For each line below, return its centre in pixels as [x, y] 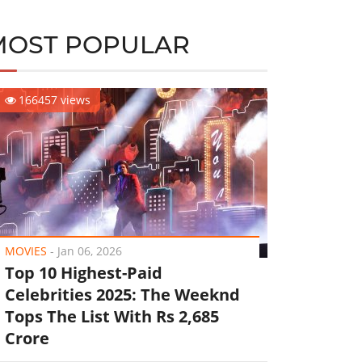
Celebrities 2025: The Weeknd [122, 295]
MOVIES [25, 251]
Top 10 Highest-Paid [83, 273]
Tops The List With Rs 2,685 [112, 316]
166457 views [54, 100]
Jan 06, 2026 [89, 251]
